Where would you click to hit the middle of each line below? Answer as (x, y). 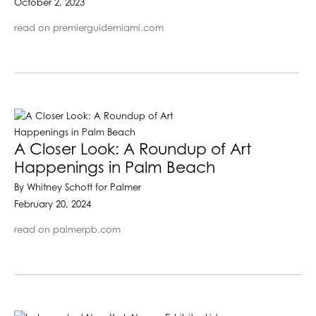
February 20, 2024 (53, 205)
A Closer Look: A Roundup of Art (133, 150)
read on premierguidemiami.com (89, 28)
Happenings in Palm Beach (115, 168)
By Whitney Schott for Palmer (78, 188)
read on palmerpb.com (67, 230)
